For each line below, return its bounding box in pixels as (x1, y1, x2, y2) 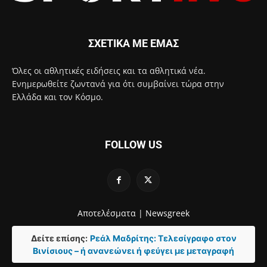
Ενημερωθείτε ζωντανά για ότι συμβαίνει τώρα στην (12, 78, 224, 90)
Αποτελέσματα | (77, 207, 143, 219)
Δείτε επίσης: (30, 233, 88, 244)
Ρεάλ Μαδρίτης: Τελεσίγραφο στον (89, 233, 237, 244)
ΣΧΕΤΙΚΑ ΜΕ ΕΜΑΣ (88, 37, 179, 50)
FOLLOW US (105, 138, 162, 151)
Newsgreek (145, 207, 190, 219)
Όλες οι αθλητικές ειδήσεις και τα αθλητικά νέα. (12, 65, 206, 77)
